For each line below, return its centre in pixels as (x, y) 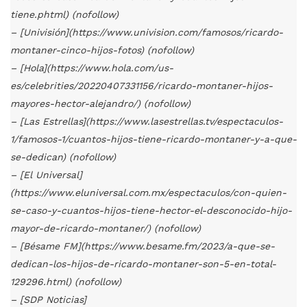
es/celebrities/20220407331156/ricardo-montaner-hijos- (142, 86)
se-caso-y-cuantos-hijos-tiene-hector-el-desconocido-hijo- (151, 211)
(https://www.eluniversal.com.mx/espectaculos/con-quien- (148, 193)
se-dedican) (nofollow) (63, 157)
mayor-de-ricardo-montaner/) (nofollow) (106, 229)
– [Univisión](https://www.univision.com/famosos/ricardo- (147, 33)
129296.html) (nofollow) (66, 282)
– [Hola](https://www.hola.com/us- (92, 68)
